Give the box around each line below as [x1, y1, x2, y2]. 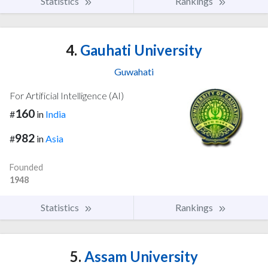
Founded [10, 162, 43, 172]
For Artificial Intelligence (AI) [10, 90, 124, 102]
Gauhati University [77, 41, 202, 59]
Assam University [81, 247, 198, 265]
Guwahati [114, 66, 154, 78]
